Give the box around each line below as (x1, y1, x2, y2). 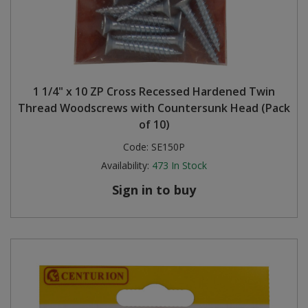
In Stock (171, 159, 207, 172)
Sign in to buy (112, 181, 196, 198)
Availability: (101, 159, 149, 172)
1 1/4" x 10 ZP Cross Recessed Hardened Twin (33, 84, 275, 99)
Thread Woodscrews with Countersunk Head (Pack (18, 100, 290, 115)
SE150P (151, 140, 185, 153)
